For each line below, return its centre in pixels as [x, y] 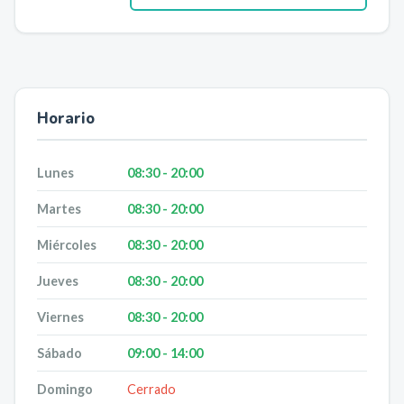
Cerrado [151, 389]
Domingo [65, 389]
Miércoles [67, 245]
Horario [66, 119]
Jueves [58, 281]
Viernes [60, 317]
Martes [59, 209]
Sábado [60, 353]
